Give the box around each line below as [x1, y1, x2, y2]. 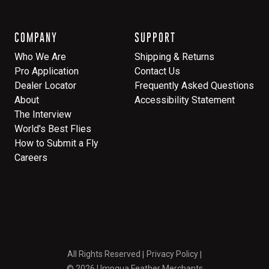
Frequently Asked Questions [134, 80, 254, 92]
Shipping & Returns [134, 51, 214, 63]
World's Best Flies [14, 123, 91, 135]
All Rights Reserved [67, 249, 141, 259]
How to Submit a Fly [14, 138, 98, 150]
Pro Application [14, 65, 79, 77]
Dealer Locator [14, 80, 76, 92]
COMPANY [14, 31, 58, 44]
